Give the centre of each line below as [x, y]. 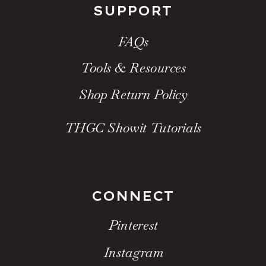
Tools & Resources [133, 68]
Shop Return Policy [134, 95]
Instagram [134, 253]
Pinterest [133, 225]
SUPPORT [133, 10]
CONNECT [133, 196]
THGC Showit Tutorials [133, 128]
